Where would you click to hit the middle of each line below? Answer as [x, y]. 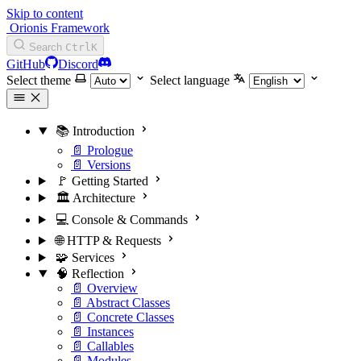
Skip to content [45, 13]
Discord [78, 64]
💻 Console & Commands [121, 220]
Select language [190, 80]
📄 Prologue [102, 150]
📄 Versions [101, 165]
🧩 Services [85, 257]
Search [46, 47]
